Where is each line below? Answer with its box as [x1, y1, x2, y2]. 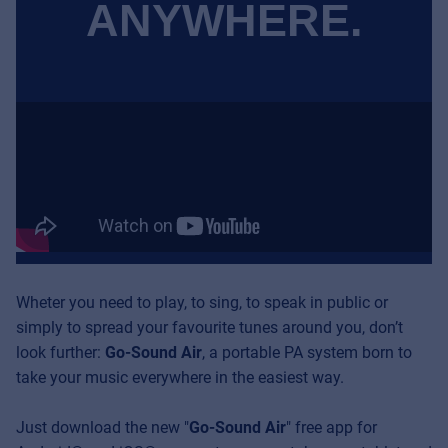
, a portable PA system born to [202, 342, 412, 362]
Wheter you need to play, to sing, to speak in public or [16, 292, 388, 312]
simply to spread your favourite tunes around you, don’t [16, 317, 403, 337]
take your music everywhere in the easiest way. [16, 367, 344, 387]
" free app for [286, 418, 377, 438]
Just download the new [16, 418, 184, 438]
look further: [16, 342, 105, 362]
